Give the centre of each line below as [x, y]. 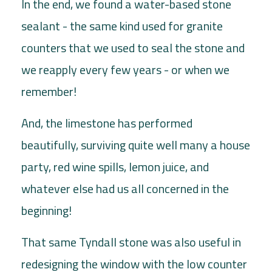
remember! [49, 91]
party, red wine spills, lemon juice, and [115, 166]
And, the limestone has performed [107, 123]
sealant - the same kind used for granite [122, 25]
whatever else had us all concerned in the [125, 188]
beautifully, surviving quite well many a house [136, 144]
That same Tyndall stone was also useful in [131, 242]
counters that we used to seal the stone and [133, 47]
